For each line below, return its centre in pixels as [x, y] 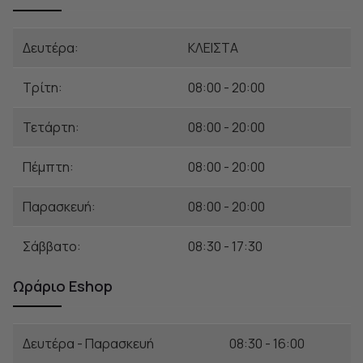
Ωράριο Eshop [62, 286]
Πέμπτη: [48, 167]
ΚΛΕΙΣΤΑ [213, 48]
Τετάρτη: [51, 128]
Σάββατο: [51, 247]
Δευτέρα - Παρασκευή [88, 344]
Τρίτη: [42, 88]
